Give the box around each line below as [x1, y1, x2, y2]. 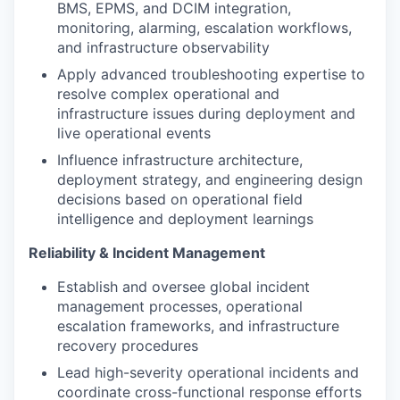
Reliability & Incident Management [29, 244, 265, 262]
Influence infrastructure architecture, [57, 151, 303, 170]
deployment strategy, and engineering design [57, 171, 362, 189]
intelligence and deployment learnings [57, 210, 313, 229]
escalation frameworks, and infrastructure [57, 317, 339, 336]
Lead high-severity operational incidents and [57, 363, 359, 382]
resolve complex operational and [57, 85, 279, 104]
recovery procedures [57, 337, 198, 355]
